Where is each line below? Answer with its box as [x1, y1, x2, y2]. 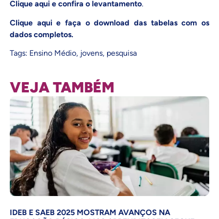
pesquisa [107, 48, 137, 58]
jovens [80, 48, 103, 58]
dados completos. [10, 29, 73, 39]
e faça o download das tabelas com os [52, 18, 210, 27]
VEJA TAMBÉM [10, 78, 114, 97]
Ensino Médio [29, 48, 76, 58]
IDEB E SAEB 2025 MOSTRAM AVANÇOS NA [10, 208, 170, 218]
